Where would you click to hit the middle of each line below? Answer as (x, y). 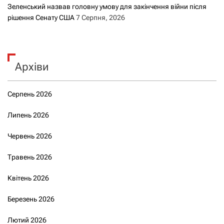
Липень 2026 (28, 115)
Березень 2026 (31, 199)
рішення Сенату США (41, 17)
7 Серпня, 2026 (100, 17)
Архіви (32, 66)
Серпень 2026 (30, 94)
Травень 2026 (30, 157)
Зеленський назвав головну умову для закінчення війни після (107, 6)
